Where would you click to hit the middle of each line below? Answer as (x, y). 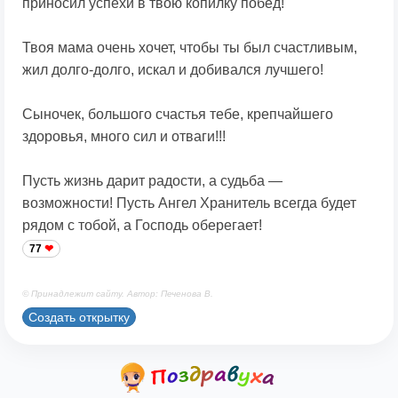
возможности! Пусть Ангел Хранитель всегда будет (189, 203)
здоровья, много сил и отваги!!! (124, 137)
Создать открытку (79, 317)
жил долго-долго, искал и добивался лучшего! (173, 70)
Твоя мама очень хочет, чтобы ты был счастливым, (190, 48)
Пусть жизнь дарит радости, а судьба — (152, 181)
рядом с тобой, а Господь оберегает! (142, 226)
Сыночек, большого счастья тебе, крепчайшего (178, 115)
